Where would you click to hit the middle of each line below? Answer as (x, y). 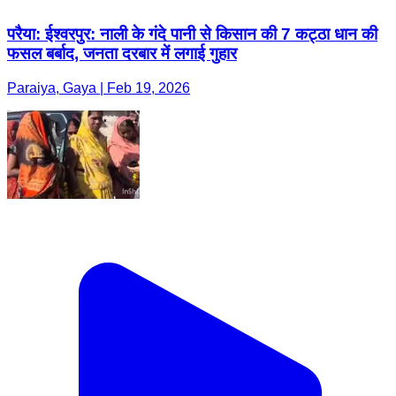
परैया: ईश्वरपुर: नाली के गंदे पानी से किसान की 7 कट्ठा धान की (192, 34)
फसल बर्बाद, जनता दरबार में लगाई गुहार (122, 54)
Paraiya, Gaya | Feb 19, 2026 (99, 88)
